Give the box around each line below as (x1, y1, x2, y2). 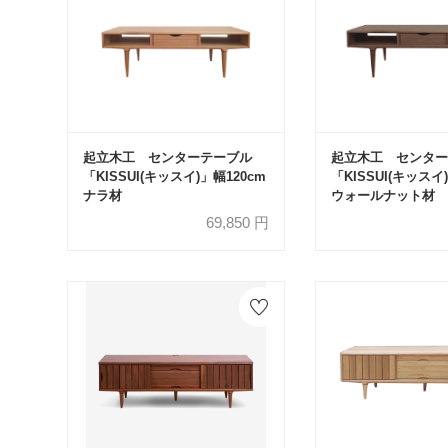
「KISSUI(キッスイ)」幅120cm (82, 168, 266, 184)
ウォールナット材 (330, 187, 435, 203)
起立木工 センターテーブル (82, 149, 252, 165)
